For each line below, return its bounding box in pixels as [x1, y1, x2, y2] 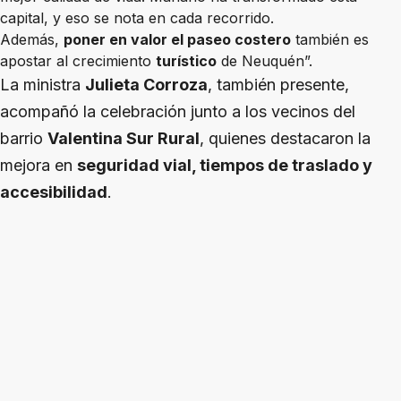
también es [291, 30, 369, 49]
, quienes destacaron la [200, 129, 371, 149]
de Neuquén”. [217, 52, 312, 71]
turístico [156, 52, 217, 71]
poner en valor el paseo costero [64, 30, 291, 49]
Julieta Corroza [85, 75, 208, 95]
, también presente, [208, 75, 349, 95]
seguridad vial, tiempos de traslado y [77, 156, 372, 175]
